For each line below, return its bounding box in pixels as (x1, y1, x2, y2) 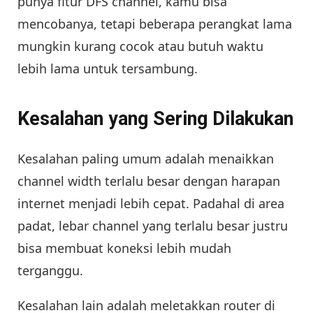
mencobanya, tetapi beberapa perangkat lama (17, 15, 292, 33)
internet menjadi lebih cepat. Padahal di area (17, 194, 284, 212)
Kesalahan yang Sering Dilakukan (17, 108, 293, 131)
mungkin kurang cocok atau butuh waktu (17, 38, 263, 55)
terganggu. (17, 261, 83, 279)
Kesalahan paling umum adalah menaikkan (17, 150, 274, 167)
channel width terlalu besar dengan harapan (17, 172, 280, 189)
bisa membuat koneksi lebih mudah (17, 239, 231, 256)
